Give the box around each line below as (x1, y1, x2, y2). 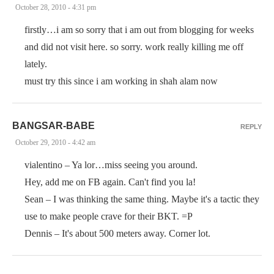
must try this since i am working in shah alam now (24, 76, 218, 86)
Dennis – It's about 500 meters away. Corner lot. (24, 228, 210, 239)
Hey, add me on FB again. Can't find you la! (24, 177, 196, 187)
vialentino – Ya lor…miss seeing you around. (24, 160, 198, 170)
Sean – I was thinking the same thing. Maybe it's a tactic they (24, 194, 259, 204)
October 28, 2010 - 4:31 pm (15, 3, 96, 12)
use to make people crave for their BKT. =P (24, 211, 193, 221)
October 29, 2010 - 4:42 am (15, 138, 95, 147)
